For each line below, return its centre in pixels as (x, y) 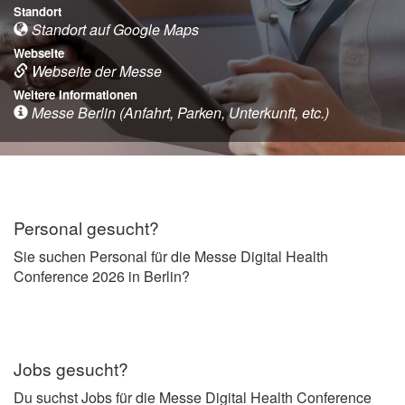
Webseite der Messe (95, 71)
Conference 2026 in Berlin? (102, 276)
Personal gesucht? (86, 227)
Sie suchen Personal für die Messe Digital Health (171, 256)
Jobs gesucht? (71, 368)
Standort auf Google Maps (113, 29)
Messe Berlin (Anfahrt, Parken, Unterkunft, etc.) (179, 112)
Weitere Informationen (75, 94)
